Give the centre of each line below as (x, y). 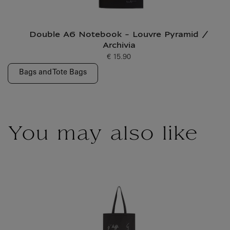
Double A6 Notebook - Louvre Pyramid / (119, 35)
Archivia (119, 46)
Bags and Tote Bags (53, 73)
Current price (110, 61)
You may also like (103, 135)
